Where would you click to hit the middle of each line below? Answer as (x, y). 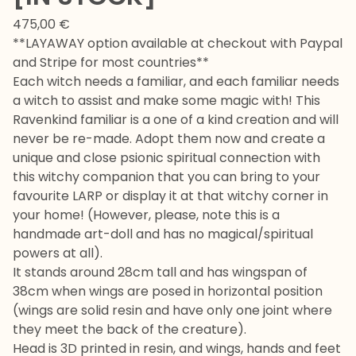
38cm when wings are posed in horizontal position (168, 291)
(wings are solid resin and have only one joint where (172, 310)
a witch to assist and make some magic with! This (166, 101)
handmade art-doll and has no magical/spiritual (163, 234)
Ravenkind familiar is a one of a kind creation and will (176, 120)
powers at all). (58, 253)
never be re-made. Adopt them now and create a (169, 139)
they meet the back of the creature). (130, 329)
